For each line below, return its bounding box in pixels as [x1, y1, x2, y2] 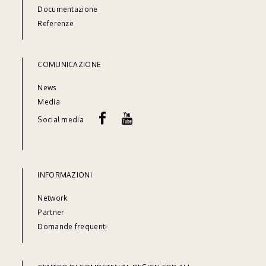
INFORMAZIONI [37, 170, 92, 180]
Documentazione [37, 5, 98, 14]
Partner [37, 208, 65, 217]
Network [37, 194, 68, 203]
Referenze [37, 19, 74, 28]
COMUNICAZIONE [37, 60, 102, 69]
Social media [37, 115, 100, 125]
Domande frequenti [37, 222, 107, 232]
